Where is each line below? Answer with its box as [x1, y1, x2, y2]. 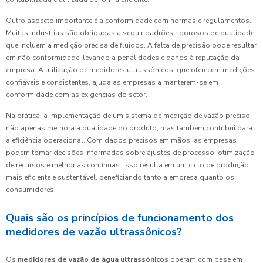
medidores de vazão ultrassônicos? [6, 224, 182, 239]
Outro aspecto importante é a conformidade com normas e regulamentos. [6, 15, 251, 25]
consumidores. [6, 184, 56, 194]
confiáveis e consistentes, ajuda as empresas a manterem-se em [6, 77, 218, 87]
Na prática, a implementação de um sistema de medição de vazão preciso [6, 110, 250, 120]
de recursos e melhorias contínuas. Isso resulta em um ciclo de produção [6, 160, 249, 170]
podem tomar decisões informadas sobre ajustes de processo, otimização [6, 147, 255, 157]
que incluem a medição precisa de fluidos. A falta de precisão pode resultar [6, 40, 257, 50]
